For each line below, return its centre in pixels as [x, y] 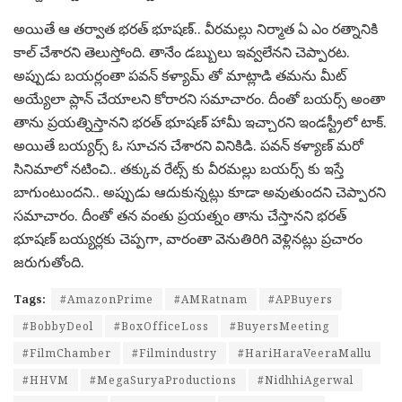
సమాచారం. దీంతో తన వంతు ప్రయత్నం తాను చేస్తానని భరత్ [180, 215]
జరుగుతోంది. [49, 262]
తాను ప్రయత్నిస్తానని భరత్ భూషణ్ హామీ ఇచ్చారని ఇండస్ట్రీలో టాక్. [200, 122]
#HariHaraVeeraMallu [305, 353]
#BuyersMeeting [280, 326]
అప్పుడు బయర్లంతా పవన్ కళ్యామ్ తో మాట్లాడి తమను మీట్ [180, 75]
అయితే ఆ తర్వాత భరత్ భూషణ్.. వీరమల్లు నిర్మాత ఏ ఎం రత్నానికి [196, 29]
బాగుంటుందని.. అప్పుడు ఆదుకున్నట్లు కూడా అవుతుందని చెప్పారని [200, 192]
